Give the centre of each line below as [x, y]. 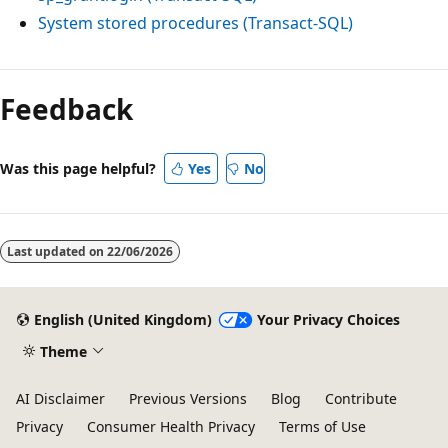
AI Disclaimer [60, 398]
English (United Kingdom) [122, 320]
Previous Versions [188, 398]
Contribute [361, 398]
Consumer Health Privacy [171, 426]
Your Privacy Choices [328, 320]
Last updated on [57, 251]
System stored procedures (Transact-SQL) [195, 22]
